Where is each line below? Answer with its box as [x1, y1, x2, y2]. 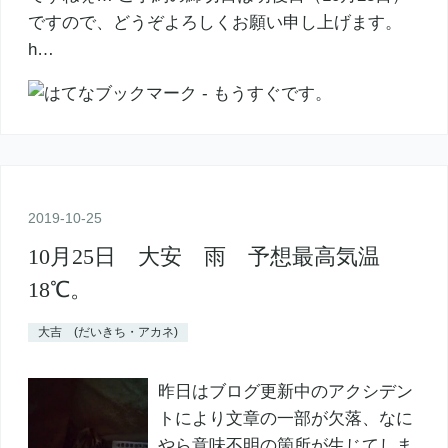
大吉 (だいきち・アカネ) [37, 324, 178, 339]
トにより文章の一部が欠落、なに [157, 408, 413, 428]
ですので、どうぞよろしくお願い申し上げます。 [27, 13, 402, 33]
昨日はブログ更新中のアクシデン [157, 381, 413, 401]
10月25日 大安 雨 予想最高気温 [27, 243, 380, 269]
